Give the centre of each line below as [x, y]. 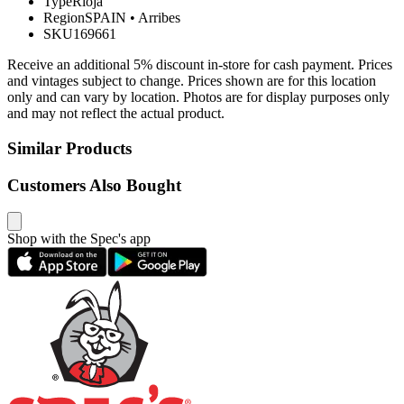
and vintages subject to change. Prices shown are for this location [192, 81]
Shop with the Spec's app [79, 239]
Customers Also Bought [94, 185]
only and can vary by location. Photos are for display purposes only [198, 97]
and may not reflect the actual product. [116, 114]
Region [64, 18]
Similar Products [69, 149]
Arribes [159, 18]
